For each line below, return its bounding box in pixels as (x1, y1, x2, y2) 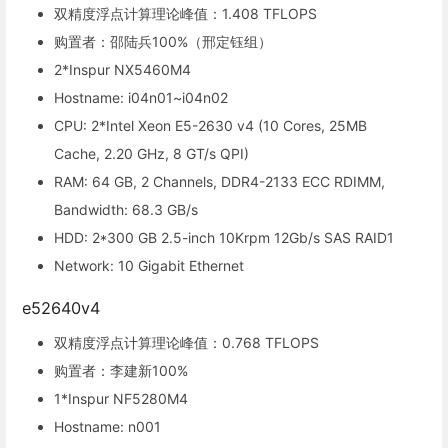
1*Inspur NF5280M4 (54, 389, 188, 407)
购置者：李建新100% (54, 361, 188, 379)
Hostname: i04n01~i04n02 (54, 88, 228, 106)
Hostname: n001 (54, 417, 161, 435)
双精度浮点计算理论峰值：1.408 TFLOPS (54, 4, 317, 22)
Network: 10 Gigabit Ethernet (54, 256, 244, 274)
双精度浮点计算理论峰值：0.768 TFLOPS (54, 333, 319, 351)
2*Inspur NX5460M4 (54, 60, 191, 78)
